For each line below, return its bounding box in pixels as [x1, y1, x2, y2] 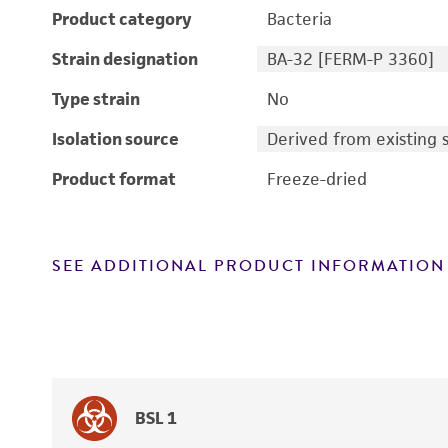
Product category [52, 8, 192, 30]
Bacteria [266, 8, 332, 30]
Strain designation [52, 48, 198, 70]
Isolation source [52, 128, 179, 150]
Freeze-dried [266, 168, 367, 190]
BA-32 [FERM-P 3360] [266, 48, 434, 70]
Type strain [52, 88, 140, 110]
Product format [52, 168, 176, 190]
